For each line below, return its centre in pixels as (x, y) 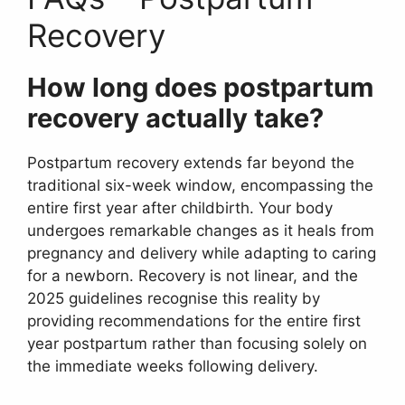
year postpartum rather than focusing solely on (197, 344)
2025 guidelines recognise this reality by (174, 299)
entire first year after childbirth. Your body (180, 208)
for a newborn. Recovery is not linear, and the (193, 276)
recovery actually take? (175, 118)
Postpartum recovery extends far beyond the (191, 163)
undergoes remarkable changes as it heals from (201, 231)
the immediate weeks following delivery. (173, 367)
